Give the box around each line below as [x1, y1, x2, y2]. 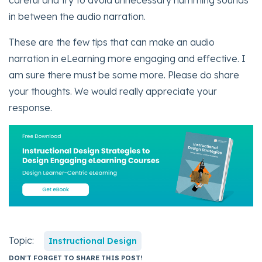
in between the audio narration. [9, 10, 146, 22]
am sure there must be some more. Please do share [9, 68, 239, 81]
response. [9, 101, 52, 113]
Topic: [9, 234, 36, 246]
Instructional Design [49, 235, 137, 246]
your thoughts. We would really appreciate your [9, 85, 217, 97]
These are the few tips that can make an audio [9, 36, 215, 48]
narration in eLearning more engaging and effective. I [9, 52, 246, 64]
